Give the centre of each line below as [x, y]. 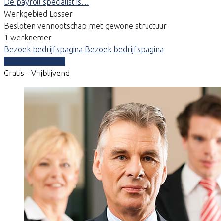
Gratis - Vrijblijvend [37, 73]
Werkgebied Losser [38, 14]
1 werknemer [28, 37]
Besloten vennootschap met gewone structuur [85, 25]
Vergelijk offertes [35, 61]
